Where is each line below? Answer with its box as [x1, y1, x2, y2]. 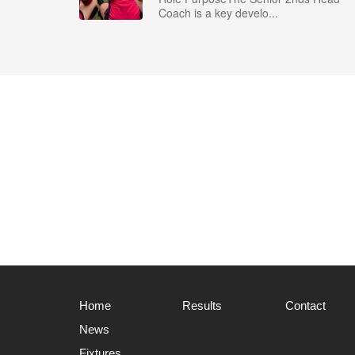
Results [182, 299, 222, 312]
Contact [285, 299, 326, 312]
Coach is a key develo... [158, 5, 278, 21]
